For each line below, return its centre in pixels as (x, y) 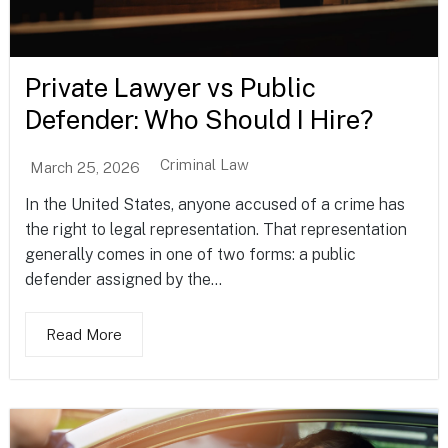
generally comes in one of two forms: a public (190, 255)
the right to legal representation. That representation (216, 230)
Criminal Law (204, 165)
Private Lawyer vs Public (170, 88)
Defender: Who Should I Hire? (199, 120)
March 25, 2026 (85, 167)
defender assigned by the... (123, 280)
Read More (84, 335)
